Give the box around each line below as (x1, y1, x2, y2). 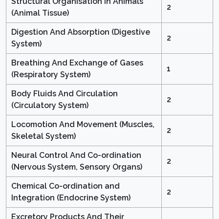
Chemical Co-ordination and (11, 181, 120, 191)
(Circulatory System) (11, 101, 88, 110)
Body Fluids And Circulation (11, 89, 118, 99)
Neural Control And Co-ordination (11, 151, 141, 160)
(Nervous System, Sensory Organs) (11, 162, 142, 172)
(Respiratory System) (11, 70, 90, 80)
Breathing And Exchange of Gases (11, 58, 143, 68)
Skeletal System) (11, 131, 76, 141)
